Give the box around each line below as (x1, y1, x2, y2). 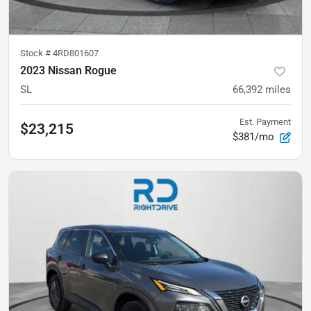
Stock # (20, 48, 53, 58)
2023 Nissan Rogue (20, 64, 117, 77)
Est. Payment (239, 117, 291, 127)
